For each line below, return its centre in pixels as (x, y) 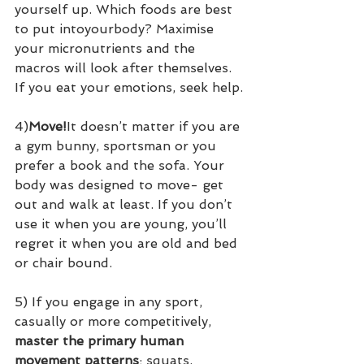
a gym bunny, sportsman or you (117, 146)
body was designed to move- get (121, 185)
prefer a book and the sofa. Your (121, 166)
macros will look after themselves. (125, 68)
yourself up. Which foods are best (126, 10)
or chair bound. (63, 263)
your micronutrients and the (107, 49)
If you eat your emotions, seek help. (129, 88)
